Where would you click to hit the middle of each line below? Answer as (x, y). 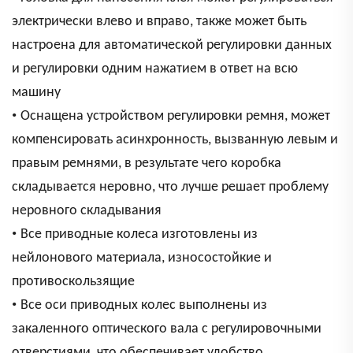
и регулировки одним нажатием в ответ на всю (155, 69)
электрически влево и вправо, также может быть (159, 22)
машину (36, 93)
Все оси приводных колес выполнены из (144, 306)
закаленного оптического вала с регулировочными (167, 329)
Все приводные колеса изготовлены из (139, 235)
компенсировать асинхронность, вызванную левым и (175, 140)
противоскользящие (73, 282)
